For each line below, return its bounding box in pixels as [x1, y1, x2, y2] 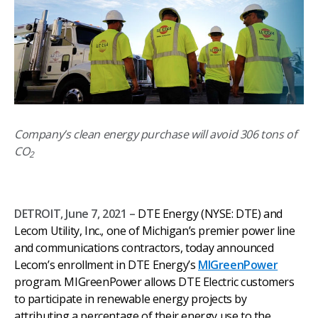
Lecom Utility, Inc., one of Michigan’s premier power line [14, 222, 295, 238]
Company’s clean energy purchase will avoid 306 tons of [14, 126, 297, 142]
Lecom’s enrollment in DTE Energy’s [14, 256, 199, 273]
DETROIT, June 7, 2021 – [14, 205, 136, 221]
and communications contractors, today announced [14, 239, 274, 256]
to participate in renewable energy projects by [14, 290, 247, 307]
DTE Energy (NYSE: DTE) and [135, 205, 283, 221]
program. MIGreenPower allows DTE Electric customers [14, 273, 295, 290]
